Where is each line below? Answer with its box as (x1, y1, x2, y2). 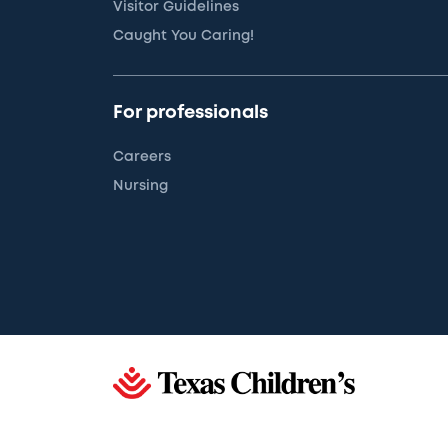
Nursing (113, 179, 169, 192)
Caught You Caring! (113, 29, 255, 42)
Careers (113, 150, 172, 163)
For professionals (113, 104, 269, 121)
